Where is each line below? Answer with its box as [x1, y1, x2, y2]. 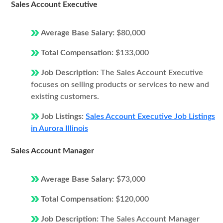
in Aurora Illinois [31, 124, 88, 132]
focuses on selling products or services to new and [31, 81, 209, 89]
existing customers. [31, 93, 99, 101]
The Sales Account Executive [101, 69, 203, 77]
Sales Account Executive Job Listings [86, 112, 215, 120]
